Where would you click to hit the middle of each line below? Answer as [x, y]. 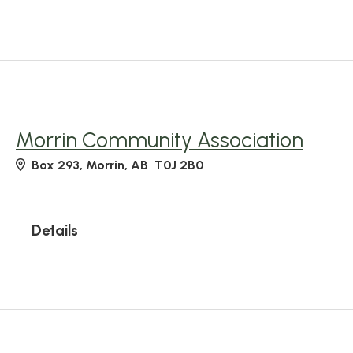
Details [55, 230]
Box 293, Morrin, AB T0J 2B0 [117, 165]
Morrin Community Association [160, 140]
